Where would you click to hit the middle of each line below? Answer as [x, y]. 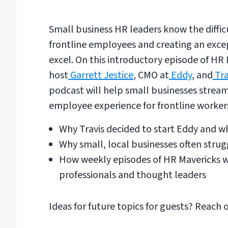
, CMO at [151, 75]
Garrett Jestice [101, 75]
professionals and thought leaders [133, 175]
